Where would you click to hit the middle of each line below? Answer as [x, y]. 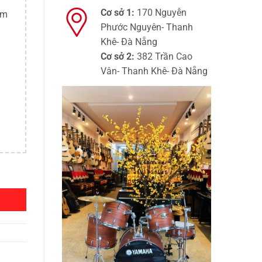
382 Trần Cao [163, 57]
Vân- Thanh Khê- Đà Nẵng [154, 71]
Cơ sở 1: [118, 13]
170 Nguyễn [161, 13]
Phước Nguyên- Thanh [147, 27]
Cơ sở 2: [118, 57]
